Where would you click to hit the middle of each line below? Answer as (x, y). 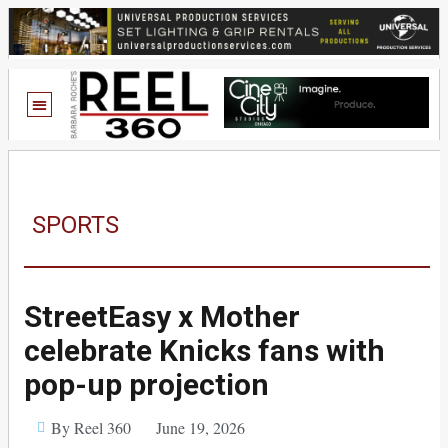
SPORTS (75, 224)
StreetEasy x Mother (162, 316)
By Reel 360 (90, 427)
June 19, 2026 (200, 427)
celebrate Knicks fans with (204, 350)
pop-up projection (146, 384)
